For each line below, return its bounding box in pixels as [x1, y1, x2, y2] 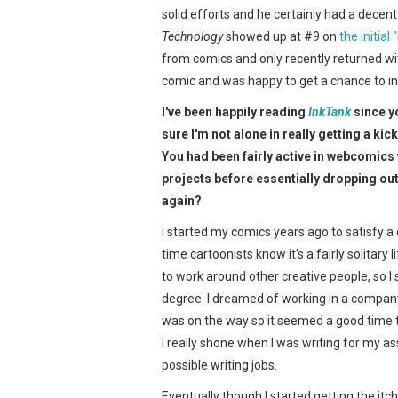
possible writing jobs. [162, 357, 277, 372]
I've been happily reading [162, 104, 306, 119]
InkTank [308, 104, 351, 119]
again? [162, 193, 202, 208]
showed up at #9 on [223, 28, 339, 44]
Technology [162, 28, 223, 44]
